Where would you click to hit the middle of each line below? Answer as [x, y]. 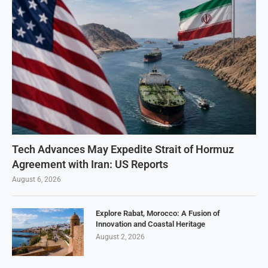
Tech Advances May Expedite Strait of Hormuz [123, 150]
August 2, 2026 [120, 237]
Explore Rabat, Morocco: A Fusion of [158, 214]
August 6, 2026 [36, 180]
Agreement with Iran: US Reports [90, 165]
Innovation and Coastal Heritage [150, 224]
